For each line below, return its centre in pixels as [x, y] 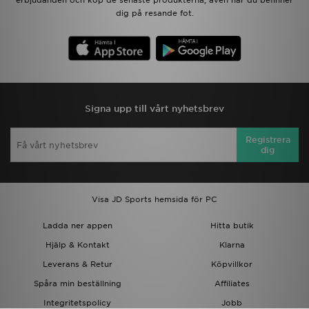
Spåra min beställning [77, 284]
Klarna [232, 245]
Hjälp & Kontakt [77, 245]
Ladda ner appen [77, 226]
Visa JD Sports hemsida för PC [154, 200]
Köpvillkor [232, 265]
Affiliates [232, 284]
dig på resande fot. [154, 13]
